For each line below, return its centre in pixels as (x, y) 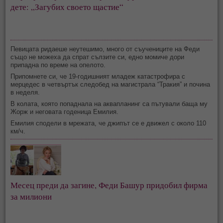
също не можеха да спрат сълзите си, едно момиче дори (98, 57)
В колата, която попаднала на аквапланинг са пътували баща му (109, 104)
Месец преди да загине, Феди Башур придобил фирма (110, 185)
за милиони (31, 197)
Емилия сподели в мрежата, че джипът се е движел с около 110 (109, 123)
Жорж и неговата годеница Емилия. (66, 112)
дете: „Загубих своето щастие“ (67, 7)
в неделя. (25, 93)
